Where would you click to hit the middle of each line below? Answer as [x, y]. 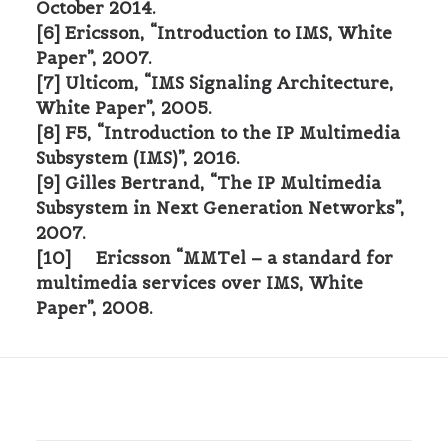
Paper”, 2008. [94, 308]
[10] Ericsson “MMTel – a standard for [214, 258]
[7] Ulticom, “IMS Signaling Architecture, [215, 83]
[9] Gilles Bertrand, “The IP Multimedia [208, 183]
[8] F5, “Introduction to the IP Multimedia [218, 133]
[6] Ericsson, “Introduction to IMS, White [214, 33]
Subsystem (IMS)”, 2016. [138, 158]
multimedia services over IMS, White [199, 283]
